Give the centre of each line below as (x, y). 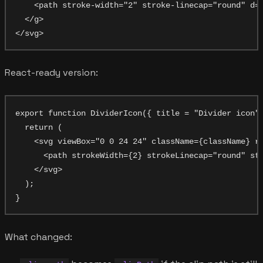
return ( (39, 127)
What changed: (38, 237)
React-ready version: (51, 72)
